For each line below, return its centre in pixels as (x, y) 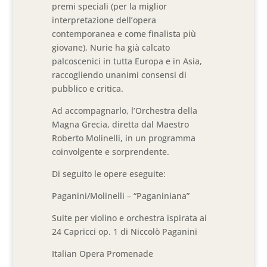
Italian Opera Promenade (103, 254)
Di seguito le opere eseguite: (109, 174)
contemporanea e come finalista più (124, 34)
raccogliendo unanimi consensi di (119, 75)
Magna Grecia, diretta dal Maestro (121, 124)
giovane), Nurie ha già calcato (111, 47)
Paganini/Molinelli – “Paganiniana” (121, 196)
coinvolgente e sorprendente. (111, 152)
